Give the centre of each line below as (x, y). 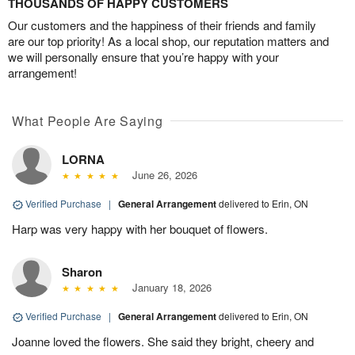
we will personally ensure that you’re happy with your (143, 57)
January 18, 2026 (168, 288)
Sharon (82, 272)
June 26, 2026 (161, 175)
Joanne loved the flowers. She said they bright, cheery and (163, 342)
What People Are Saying (88, 121)
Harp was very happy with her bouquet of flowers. (140, 229)
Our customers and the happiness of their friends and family (162, 25)
